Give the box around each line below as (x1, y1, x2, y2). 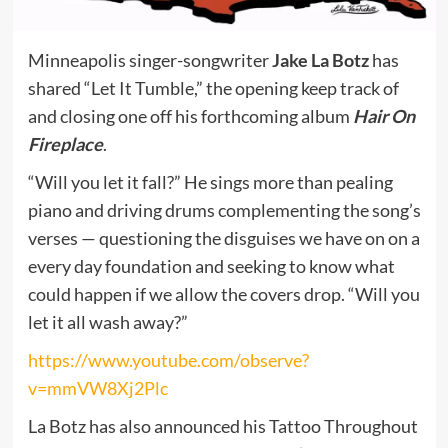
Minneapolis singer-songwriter (27, 49, 272, 72)
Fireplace (27, 133, 103, 156)
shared (27, 77, 81, 100)
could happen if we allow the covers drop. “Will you (27, 283, 420, 306)
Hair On (352, 105, 415, 128)
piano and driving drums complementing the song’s (27, 199, 421, 222)
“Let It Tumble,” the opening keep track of (83, 77, 399, 100)
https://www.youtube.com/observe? (27, 349, 309, 372)
